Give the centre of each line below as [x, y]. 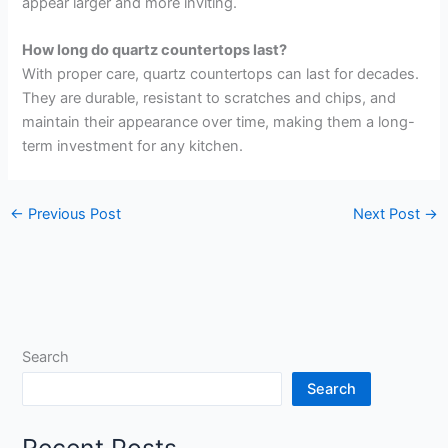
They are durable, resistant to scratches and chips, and [209, 98]
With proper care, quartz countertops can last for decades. [221, 74]
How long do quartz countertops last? [155, 50]
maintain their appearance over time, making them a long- [219, 122]
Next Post [389, 214]
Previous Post [72, 214]
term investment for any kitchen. [133, 146]
